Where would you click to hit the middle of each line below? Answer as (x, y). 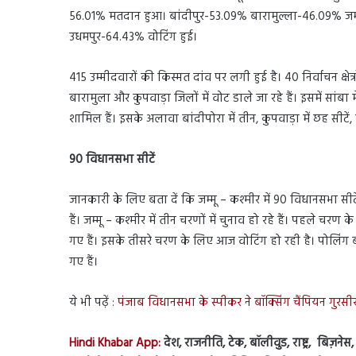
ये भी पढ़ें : (93, 303)
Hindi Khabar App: (115, 344)
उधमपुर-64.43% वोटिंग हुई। (133, 38)
